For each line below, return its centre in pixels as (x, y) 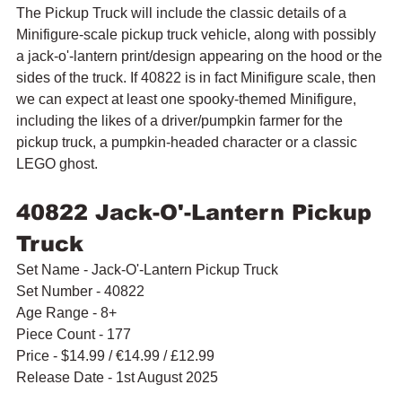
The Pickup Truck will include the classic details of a (183, 13)
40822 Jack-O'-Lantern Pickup (197, 212)
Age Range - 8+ (66, 312)
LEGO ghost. (57, 163)
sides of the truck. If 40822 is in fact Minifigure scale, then (198, 77)
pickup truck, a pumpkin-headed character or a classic (188, 142)
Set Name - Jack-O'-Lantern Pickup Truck (147, 269)
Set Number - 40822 (80, 291)
